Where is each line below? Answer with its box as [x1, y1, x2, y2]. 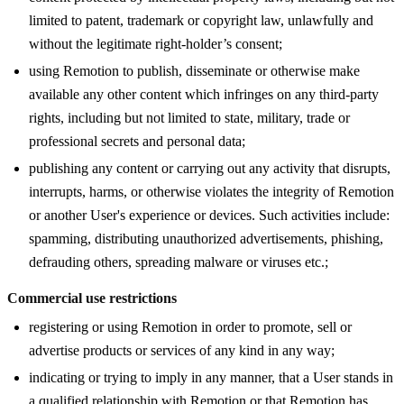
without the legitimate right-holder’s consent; [29, 35, 282, 51]
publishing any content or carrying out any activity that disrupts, [29, 160, 390, 176]
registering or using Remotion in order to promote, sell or [29, 318, 352, 335]
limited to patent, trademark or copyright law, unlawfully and [29, 12, 373, 28]
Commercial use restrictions [7, 289, 177, 306]
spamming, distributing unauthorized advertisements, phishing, [29, 230, 383, 246]
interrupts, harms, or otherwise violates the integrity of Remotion [29, 183, 394, 199]
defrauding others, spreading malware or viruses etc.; [29, 253, 328, 270]
